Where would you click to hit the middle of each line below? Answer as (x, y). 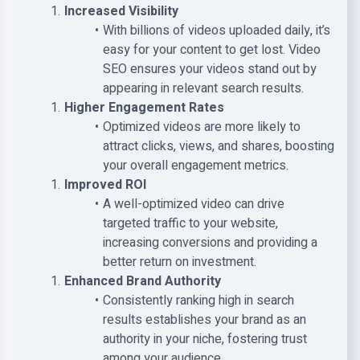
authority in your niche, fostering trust (205, 339)
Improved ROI (105, 185)
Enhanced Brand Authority (142, 281)
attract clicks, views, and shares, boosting (219, 146)
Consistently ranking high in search (198, 301)
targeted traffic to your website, (190, 223)
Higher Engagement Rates (144, 108)
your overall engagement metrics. (196, 166)
